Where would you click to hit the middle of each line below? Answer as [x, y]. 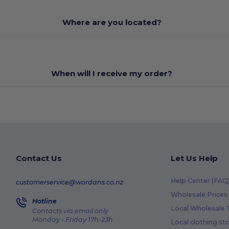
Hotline [45, 201]
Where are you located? [112, 22]
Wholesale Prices [199, 194]
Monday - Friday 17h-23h [73, 220]
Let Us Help [194, 158]
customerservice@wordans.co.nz [70, 182]
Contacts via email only [71, 211]
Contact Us [39, 158]
